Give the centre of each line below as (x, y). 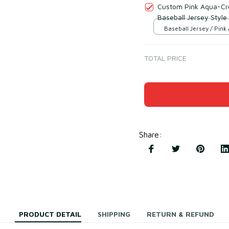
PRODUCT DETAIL (50, 214)
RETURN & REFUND (180, 214)
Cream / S (178, 38)
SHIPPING (114, 214)
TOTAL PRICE (165, 58)
